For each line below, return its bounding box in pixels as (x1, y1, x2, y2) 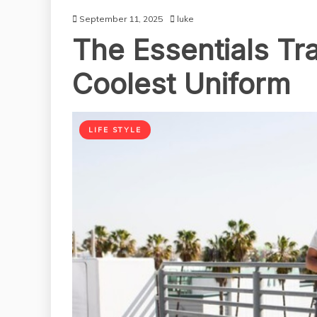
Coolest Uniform (72, 66, 291, 101)
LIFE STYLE (88, 125, 142, 134)
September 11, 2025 (79, 13, 163, 24)
